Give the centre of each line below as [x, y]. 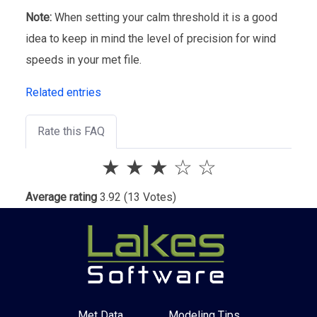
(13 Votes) [149, 197]
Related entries [63, 92]
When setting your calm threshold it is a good [165, 17]
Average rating [61, 197]
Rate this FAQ [71, 131]
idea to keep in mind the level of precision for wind [151, 38]
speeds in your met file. [83, 59]
